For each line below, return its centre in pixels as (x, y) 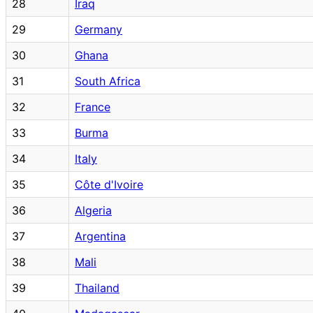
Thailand (97, 287)
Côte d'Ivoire (109, 184)
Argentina (100, 236)
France (93, 107)
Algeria (93, 210)
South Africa (108, 81)
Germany (99, 29)
